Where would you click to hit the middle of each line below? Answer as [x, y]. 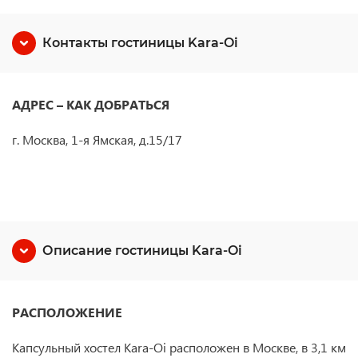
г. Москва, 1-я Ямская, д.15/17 [97, 139]
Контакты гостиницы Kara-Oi [140, 43]
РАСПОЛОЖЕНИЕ [67, 312]
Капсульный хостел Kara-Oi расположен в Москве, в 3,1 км [179, 347]
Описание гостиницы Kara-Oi [142, 251]
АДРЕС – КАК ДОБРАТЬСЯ [91, 104]
